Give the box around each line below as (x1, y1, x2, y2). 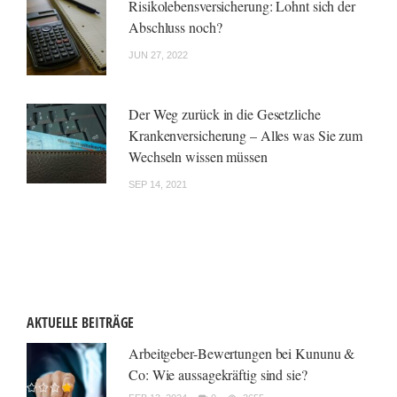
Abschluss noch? (128, 18, 222, 36)
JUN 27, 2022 (128, 50, 188, 60)
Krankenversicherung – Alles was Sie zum (128, 126, 363, 144)
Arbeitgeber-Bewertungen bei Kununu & (128, 344, 355, 362)
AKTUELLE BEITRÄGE (27, 313, 135, 332)
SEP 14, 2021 (128, 179, 187, 190)
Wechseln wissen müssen (128, 147, 268, 166)
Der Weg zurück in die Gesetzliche (128, 105, 321, 123)
